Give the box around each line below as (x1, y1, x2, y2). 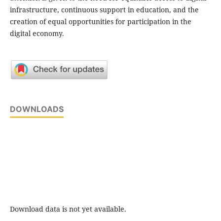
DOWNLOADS (9, 104, 64, 114)
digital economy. (9, 28, 64, 38)
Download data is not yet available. (9, 204, 126, 214)
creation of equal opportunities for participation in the (9, 16, 191, 26)
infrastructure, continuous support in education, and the (9, 4, 199, 14)
